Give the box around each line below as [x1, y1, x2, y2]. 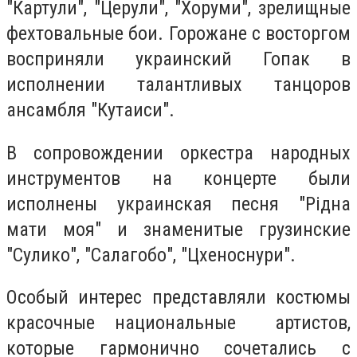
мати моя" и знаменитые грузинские [6, 218, 351, 241]
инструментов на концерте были [6, 167, 351, 190]
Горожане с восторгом [168, 22, 351, 45]
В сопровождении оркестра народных [6, 141, 351, 164]
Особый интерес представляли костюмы [6, 286, 351, 309]
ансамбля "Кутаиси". [6, 99, 175, 122]
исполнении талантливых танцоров [6, 73, 351, 96]
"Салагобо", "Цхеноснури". [84, 243, 296, 266]
